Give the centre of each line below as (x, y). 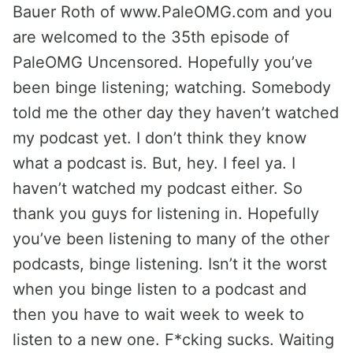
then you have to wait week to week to (158, 314)
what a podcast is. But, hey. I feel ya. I (154, 163)
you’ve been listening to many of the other (171, 239)
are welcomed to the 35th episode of (151, 37)
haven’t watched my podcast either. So (158, 188)
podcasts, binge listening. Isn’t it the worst (170, 264)
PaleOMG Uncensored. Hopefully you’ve (163, 62)
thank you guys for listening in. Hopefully (166, 214)
